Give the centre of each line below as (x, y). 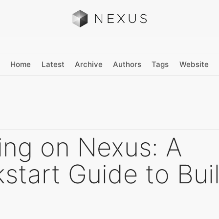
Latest (53, 64)
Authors (127, 64)
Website (194, 64)
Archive (88, 64)
